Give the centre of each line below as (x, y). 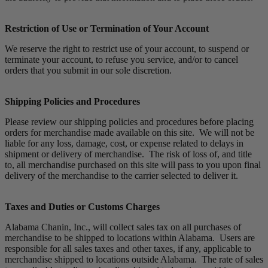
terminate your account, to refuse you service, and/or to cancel (121, 60)
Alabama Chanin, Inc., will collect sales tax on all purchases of (123, 227)
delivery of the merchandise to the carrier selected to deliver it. (121, 176)
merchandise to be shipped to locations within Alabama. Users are (130, 238)
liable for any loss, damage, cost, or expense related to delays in (124, 144)
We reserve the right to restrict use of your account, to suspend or (127, 49)
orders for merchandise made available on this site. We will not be (130, 133)
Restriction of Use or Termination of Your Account (107, 29)
